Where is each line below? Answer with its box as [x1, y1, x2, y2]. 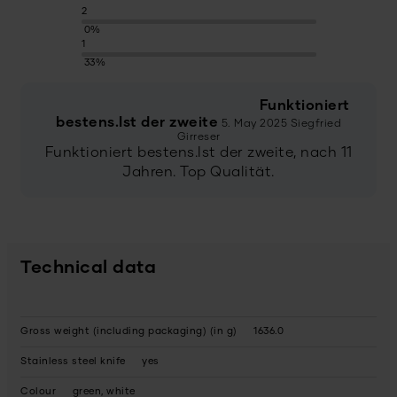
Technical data [20, 259, 156, 277]
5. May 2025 [221, 118, 287, 129]
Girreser [176, 131, 221, 143]
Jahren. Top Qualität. [122, 165, 275, 180]
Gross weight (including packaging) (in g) [20, 326, 237, 337]
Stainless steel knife [20, 356, 126, 367]
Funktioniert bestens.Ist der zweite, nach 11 [44, 145, 353, 160]
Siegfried [290, 118, 341, 129]
